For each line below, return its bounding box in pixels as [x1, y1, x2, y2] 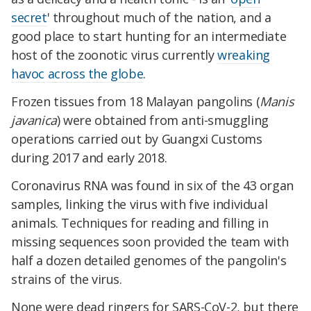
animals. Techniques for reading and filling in [11, 215, 269, 232]
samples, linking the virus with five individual [11, 196, 268, 213]
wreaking [217, 47, 271, 64]
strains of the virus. [11, 271, 122, 288]
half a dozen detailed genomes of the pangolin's [11, 252, 287, 269]
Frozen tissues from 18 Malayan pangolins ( [11, 93, 260, 110]
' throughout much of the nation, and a [47, 9, 271, 26]
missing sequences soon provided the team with [11, 233, 289, 251]
